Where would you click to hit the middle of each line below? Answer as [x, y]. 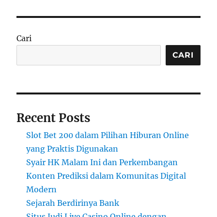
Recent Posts [54, 118]
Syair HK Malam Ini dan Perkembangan [102, 162]
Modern [42, 189]
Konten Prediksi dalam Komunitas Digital [106, 176]
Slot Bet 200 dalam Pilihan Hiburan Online [108, 135]
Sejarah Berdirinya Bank [73, 203]
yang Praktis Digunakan [72, 148]
